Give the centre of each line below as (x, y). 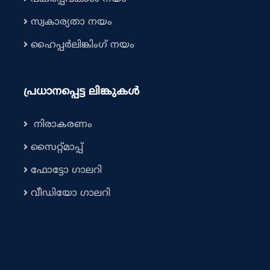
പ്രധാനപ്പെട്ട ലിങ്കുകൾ (81, 92)
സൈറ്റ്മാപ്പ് (57, 148)
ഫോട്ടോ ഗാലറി (66, 171)
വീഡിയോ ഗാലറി (71, 193)
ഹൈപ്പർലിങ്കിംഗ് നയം (83, 45)
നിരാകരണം (61, 125)
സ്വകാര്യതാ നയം (71, 22)
